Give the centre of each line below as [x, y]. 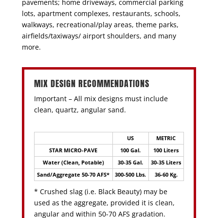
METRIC [166, 138]
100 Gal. [131, 150]
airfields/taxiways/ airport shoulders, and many [99, 36]
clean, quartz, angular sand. [80, 110]
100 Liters [166, 150]
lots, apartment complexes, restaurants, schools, [101, 14]
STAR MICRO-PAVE [73, 150]
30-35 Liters [166, 163]
